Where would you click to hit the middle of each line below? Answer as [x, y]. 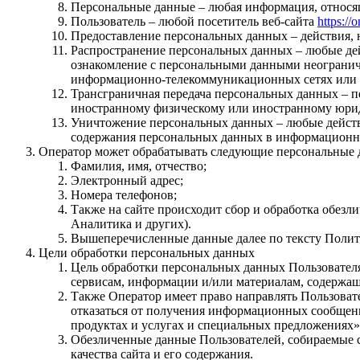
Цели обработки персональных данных [147, 252]
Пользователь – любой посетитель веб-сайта [194, 21]
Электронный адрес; [127, 180]
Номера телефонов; [124, 194]
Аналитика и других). [131, 223]
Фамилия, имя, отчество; [139, 166]
